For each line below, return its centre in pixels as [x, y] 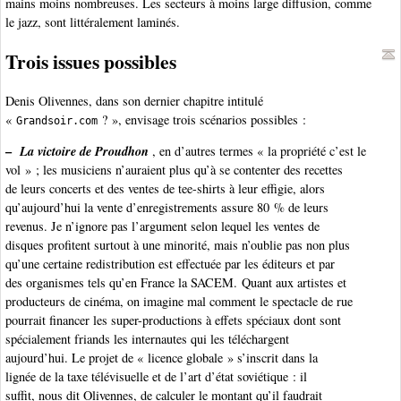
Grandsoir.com [57, 120]
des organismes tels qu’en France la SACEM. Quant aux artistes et [176, 282]
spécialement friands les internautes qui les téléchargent [147, 338]
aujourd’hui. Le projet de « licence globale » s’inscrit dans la [162, 357]
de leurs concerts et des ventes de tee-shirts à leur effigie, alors [165, 188]
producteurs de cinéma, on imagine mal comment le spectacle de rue [179, 301]
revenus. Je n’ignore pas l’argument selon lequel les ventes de [162, 226]
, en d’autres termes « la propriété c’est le [259, 150]
